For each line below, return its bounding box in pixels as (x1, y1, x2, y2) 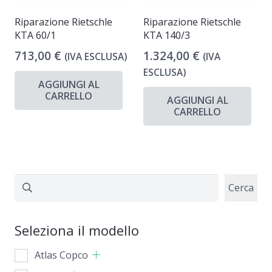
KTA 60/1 (15, 28, 56, 42)
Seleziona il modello (15, 220, 139, 239)
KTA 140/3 (143, 28, 190, 42)
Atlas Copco (35, 248, 88, 262)
